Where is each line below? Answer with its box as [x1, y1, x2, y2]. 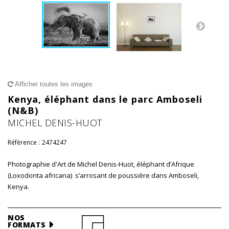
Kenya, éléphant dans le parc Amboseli [8, 93, 202, 105]
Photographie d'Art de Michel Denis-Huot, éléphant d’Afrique [8, 159, 194, 169]
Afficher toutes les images [13, 80, 93, 88]
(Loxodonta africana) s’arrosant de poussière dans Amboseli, [8, 171, 199, 180]
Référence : [8, 138, 40, 147]
